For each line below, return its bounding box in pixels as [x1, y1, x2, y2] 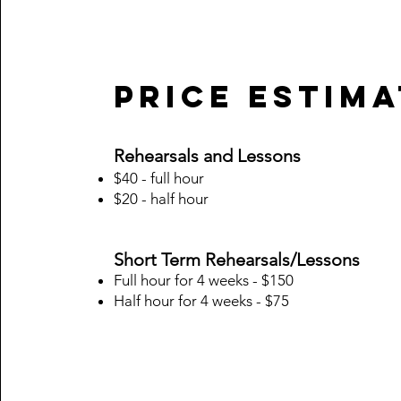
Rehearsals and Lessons [114, 145, 302, 166]
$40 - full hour [114, 169, 205, 187]
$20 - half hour [114, 190, 209, 208]
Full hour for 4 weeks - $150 [114, 271, 294, 289]
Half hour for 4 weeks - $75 [114, 292, 290, 310]
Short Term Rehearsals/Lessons [114, 249, 361, 270]
